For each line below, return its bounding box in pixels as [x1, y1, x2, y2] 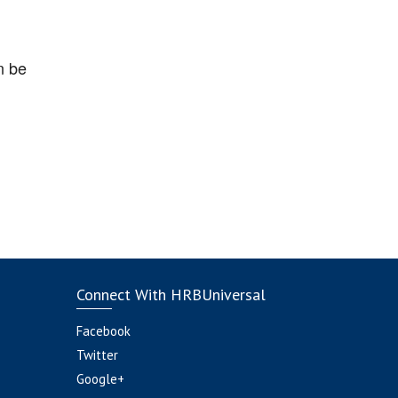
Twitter [76, 346, 118, 363]
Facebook [76, 322, 131, 339]
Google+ [76, 370, 124, 387]
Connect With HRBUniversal [76, 284, 266, 305]
